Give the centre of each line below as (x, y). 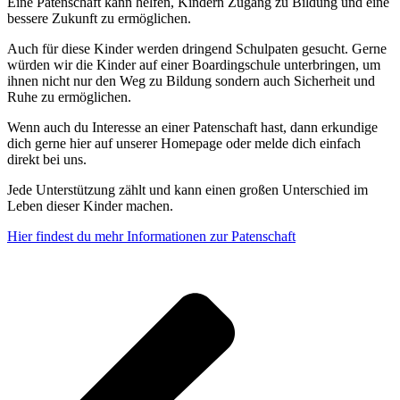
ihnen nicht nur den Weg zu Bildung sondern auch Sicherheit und (191, 80)
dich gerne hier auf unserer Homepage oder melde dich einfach (184, 143)
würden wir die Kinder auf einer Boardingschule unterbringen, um (194, 64)
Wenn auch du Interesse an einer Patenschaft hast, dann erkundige (192, 127)
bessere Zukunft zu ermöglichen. (99, 18)
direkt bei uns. (47, 159)
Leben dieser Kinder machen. (90, 205)
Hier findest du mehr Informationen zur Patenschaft (151, 236)
